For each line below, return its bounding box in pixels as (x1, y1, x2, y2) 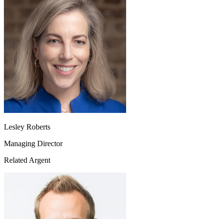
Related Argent (4, 156, 50, 165)
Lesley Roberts (4, 123, 50, 131)
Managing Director (4, 139, 63, 148)
